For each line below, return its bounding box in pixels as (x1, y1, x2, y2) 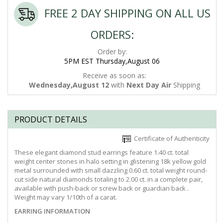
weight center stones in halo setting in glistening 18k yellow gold (14, 157, 206, 166)
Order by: (97, 47, 127, 57)
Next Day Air (126, 80, 171, 90)
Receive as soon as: (83, 71, 146, 81)
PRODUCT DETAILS (14, 114, 87, 125)
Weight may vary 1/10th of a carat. (14, 193, 117, 202)
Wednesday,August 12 (29, 80, 109, 90)
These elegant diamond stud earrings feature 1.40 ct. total (14, 148, 189, 157)
